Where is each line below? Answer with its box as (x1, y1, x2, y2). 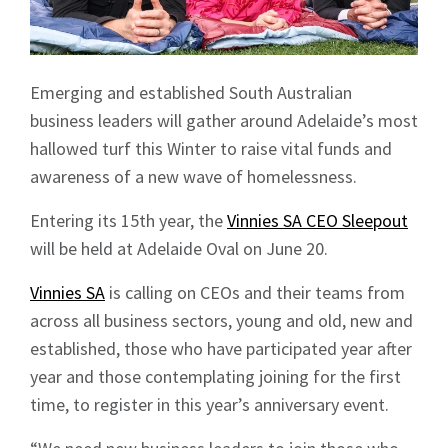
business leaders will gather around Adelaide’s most (30, 108, 418, 132)
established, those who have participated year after (30, 336, 412, 360)
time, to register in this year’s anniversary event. (30, 392, 389, 416)
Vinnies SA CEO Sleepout (227, 208, 408, 232)
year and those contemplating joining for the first (30, 364, 401, 388)
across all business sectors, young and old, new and (30, 308, 413, 332)
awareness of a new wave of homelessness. (30, 164, 357, 188)
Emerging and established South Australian (30, 80, 352, 104)
